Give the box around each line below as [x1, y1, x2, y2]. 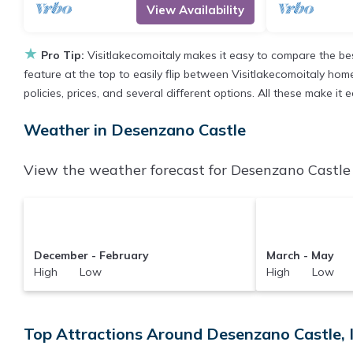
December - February [33, 247, 149, 262]
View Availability [146, 2, 244, 17]
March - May [266, 247, 335, 262]
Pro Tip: [41, 48, 84, 62]
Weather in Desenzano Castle [24, 120, 246, 139]
